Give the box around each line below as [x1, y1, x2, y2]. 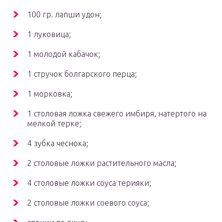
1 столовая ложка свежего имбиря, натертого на [27, 109, 207, 118]
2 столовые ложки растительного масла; [27, 159, 176, 168]
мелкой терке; [27, 119, 81, 128]
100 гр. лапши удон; [27, 10, 102, 19]
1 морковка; [27, 89, 72, 99]
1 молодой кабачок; [27, 50, 100, 59]
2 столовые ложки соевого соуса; [27, 198, 149, 208]
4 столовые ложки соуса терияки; [27, 178, 151, 188]
